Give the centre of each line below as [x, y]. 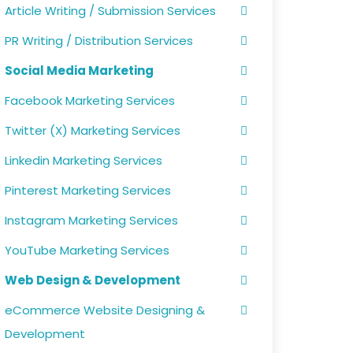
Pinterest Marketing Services [88, 190]
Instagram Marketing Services [91, 220]
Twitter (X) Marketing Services [93, 130]
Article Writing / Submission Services [110, 11]
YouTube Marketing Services [87, 250]
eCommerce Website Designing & [105, 310]
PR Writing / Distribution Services [99, 41]
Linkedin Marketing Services [84, 160]
